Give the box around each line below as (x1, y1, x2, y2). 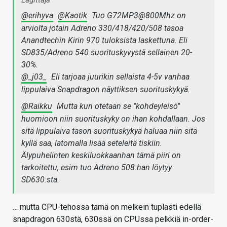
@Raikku (21, 101, 52, 111)
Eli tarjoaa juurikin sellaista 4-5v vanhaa (49, 71, 190, 82)
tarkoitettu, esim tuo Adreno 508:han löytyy (21, 162, 172, 172)
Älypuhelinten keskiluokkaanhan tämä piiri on (21, 150, 181, 160)
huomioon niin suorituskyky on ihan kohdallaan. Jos (21, 113, 205, 124)
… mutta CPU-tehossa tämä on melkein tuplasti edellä (13, 202, 201, 212)
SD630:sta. (21, 174, 59, 184)
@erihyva (21, 10, 53, 20)
